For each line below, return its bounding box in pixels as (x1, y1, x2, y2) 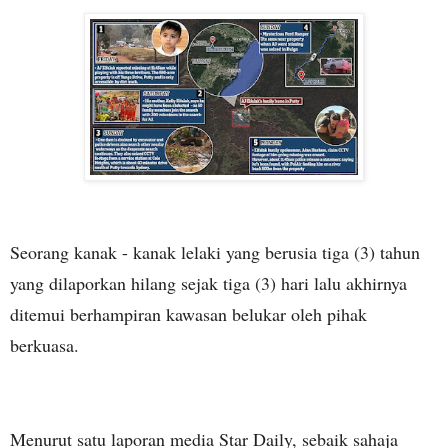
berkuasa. (10, 333, 79, 358)
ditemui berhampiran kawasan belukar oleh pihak (10, 302, 367, 327)
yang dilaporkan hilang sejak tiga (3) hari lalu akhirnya (10, 271, 407, 296)
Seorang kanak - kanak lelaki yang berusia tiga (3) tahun (10, 240, 420, 265)
